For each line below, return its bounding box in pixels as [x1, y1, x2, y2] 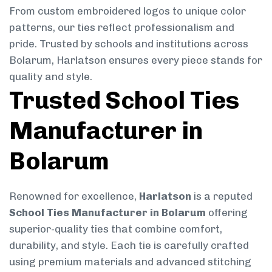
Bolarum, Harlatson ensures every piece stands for [9, 53, 262, 66]
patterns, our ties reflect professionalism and [9, 21, 234, 33]
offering [206, 206, 248, 219]
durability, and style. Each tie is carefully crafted [9, 239, 249, 251]
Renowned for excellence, [9, 189, 139, 202]
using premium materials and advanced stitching [9, 255, 251, 268]
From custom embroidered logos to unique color [9, 4, 246, 17]
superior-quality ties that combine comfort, [9, 222, 222, 235]
